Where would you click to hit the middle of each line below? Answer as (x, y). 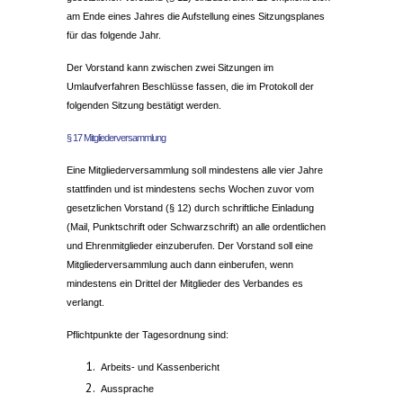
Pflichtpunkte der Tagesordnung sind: (148, 335)
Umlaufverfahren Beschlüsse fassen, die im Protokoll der (190, 87)
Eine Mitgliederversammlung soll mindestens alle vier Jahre (195, 170)
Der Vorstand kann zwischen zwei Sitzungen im (170, 68)
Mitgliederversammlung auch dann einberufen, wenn (180, 265)
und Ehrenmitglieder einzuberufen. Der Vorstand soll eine (190, 246)
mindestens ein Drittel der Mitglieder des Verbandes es (185, 284)
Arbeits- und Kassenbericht (160, 367)
